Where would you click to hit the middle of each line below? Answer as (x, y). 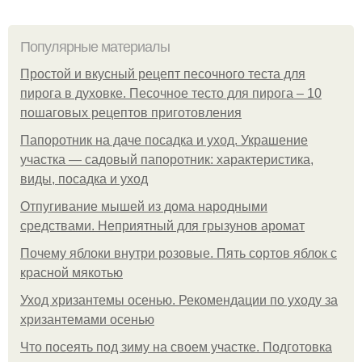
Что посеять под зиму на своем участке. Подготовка (176, 347)
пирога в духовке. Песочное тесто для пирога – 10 (171, 93)
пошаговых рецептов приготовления (131, 113)
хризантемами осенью (87, 320)
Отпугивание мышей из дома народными (144, 206)
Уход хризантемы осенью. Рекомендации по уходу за (179, 300)
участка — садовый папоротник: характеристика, (167, 160)
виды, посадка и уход (84, 179)
